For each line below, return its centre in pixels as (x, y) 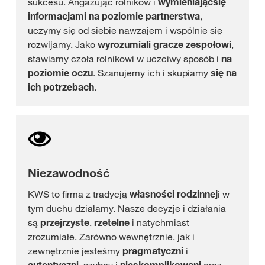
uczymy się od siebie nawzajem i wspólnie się (125, 30)
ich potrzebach (61, 87)
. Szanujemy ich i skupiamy (152, 73)
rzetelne (112, 222)
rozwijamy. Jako (63, 44)
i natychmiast (159, 222)
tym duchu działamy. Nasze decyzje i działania (127, 208)
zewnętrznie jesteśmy (75, 251)
